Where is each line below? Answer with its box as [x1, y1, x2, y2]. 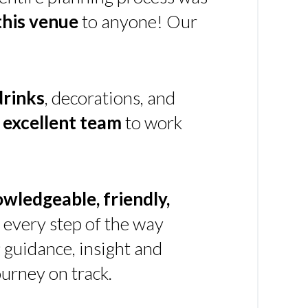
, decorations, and [45, 87, 175, 109]
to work [122, 111, 182, 133]
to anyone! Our [78, 10, 197, 32]
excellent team [3, 111, 122, 133]
